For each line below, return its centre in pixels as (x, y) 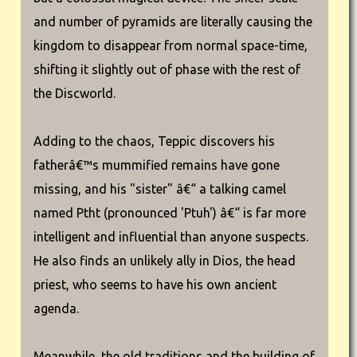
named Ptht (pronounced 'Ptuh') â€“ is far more (170, 213)
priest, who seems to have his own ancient (155, 284)
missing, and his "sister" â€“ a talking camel (160, 189)
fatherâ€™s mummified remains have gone (157, 165)
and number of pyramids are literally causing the (173, 22)
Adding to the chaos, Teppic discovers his (154, 141)
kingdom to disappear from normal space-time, (171, 45)
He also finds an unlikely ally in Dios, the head (165, 261)
